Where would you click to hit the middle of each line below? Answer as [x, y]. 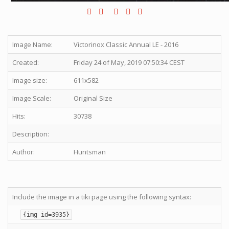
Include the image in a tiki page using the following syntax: [102, 197]
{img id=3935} [46, 215]
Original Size [93, 98]
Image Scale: [32, 98]
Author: [24, 152]
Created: [26, 62]
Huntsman [90, 152]
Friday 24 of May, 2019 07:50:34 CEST [129, 62]
